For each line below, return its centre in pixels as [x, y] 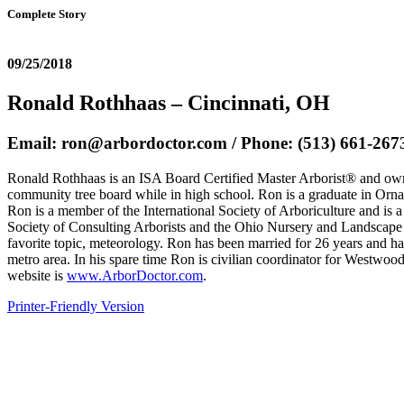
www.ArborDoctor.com [135, 276]
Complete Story [47, 14]
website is [37, 276]
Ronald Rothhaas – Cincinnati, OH [169, 103]
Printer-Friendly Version [76, 307]
